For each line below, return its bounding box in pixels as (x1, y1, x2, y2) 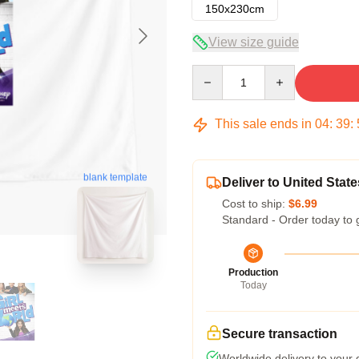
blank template (83, 171, 147, 184)
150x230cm (205, 2, 264, 15)
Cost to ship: (222, 197, 288, 210)
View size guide (208, 35, 299, 49)
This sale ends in (212, 117, 315, 131)
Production (228, 267, 278, 278)
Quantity (192, 66, 234, 79)
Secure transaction (222, 327, 337, 341)
